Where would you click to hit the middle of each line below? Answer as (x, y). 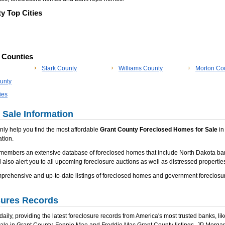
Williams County (141, 68)
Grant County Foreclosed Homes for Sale (159, 130)
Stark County (59, 68)
